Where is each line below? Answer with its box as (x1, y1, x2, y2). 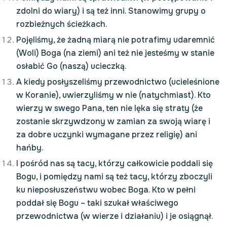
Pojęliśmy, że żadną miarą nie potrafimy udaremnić (16, 34, 215, 45)
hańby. (16, 142, 44, 153)
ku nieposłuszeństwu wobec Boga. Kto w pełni (16, 184, 196, 195)
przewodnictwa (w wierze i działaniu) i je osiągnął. (16, 211, 213, 221)
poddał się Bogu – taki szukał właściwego (16, 198, 178, 208)
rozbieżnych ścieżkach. (16, 19, 107, 29)
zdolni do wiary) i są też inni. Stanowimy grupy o (16, 6, 206, 16)
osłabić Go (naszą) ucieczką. (16, 61, 127, 71)
